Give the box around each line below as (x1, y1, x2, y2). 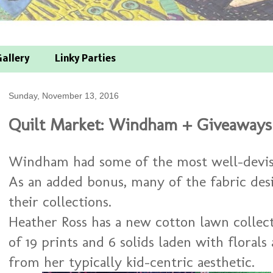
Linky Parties (55, 54, 116, 64)
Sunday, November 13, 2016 (9, 91, 119, 101)
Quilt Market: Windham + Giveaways (9, 115, 272, 135)
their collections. (9, 193, 112, 210)
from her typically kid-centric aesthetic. (9, 253, 255, 271)
